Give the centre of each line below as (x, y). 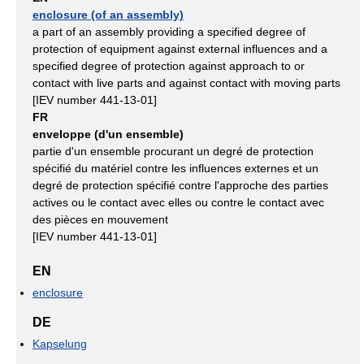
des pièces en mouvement (100, 220)
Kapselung (60, 344)
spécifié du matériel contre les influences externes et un (175, 169)
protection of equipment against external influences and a (180, 49)
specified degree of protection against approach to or (169, 66)
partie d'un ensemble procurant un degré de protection (173, 152)
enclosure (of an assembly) (108, 15)
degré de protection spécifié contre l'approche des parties (180, 186)
